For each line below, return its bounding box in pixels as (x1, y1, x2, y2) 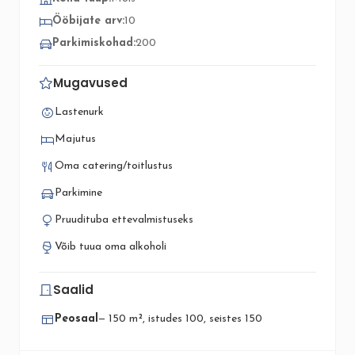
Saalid (53, 281, 94, 298)
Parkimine (55, 187, 102, 199)
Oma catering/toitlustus (55, 160, 173, 172)
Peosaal (55, 313, 98, 325)
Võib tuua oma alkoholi (55, 241, 166, 253)
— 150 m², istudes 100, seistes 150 (98, 313, 262, 325)
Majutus (55, 133, 96, 145)
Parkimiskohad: (52, 37, 136, 49)
